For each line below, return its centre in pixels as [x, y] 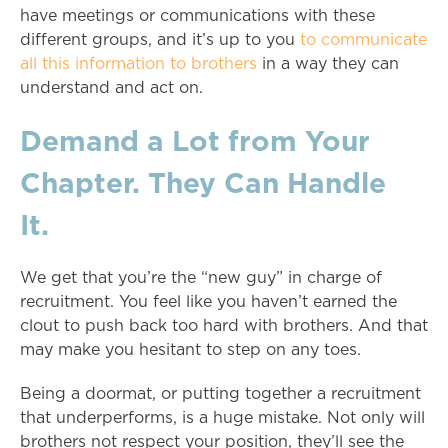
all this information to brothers [138, 64]
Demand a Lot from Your [195, 141]
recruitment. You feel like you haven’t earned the [208, 302]
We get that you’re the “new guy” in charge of [201, 278]
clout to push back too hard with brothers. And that [224, 326]
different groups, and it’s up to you [160, 40]
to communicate [363, 40]
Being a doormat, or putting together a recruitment [220, 394]
